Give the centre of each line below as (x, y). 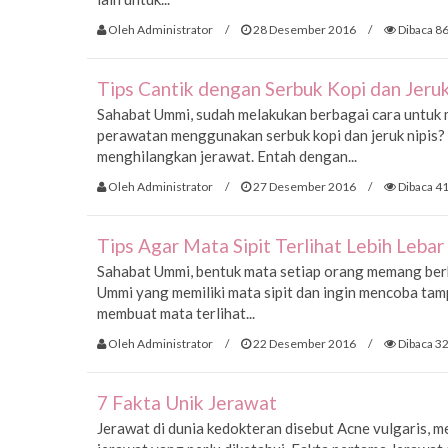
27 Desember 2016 (303, 186)
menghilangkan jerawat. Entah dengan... (227, 156)
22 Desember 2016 (303, 343)
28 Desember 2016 (303, 29)
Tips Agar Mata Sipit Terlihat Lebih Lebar (270, 246)
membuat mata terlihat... (176, 313)
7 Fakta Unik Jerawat (187, 403)
